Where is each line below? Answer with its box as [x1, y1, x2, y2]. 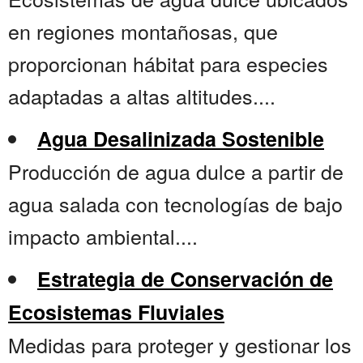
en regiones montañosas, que [8, 16, 278, 46]
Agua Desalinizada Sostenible [37, 124, 324, 154]
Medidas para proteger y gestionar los [8, 330, 352, 360]
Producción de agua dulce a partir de [8, 156, 344, 186]
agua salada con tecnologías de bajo [8, 189, 343, 219]
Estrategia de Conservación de [37, 264, 333, 294]
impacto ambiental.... [8, 221, 198, 251]
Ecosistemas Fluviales [8, 297, 224, 327]
